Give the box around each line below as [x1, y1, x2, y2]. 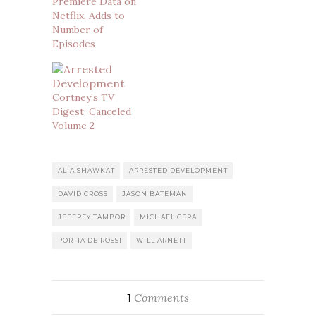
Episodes [52, 37, 95, 50]
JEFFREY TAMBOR [58, 212, 126, 221]
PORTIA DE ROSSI [58, 236, 122, 244]
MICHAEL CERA [140, 212, 197, 221]
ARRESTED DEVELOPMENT [129, 166, 228, 174]
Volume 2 [52, 119, 95, 132]
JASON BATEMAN [122, 189, 188, 197]
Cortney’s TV [52, 90, 114, 104]
